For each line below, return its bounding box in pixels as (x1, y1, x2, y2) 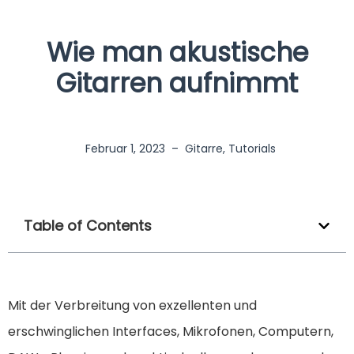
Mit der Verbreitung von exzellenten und (8, 296, 257, 315)
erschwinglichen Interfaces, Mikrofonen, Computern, (8, 322, 333, 341)
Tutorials (228, 141, 276, 157)
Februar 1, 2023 (85, 141, 165, 157)
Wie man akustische (46, 34, 308, 72)
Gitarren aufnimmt (56, 65, 298, 103)
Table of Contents (24, 216, 152, 236)
